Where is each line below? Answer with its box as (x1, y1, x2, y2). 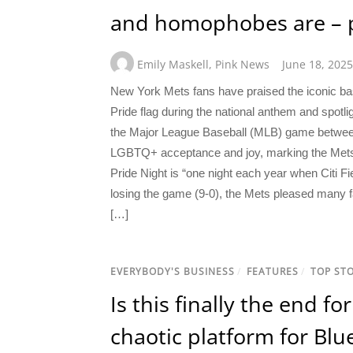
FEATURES (247, 265, 299, 279)
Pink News (215, 57, 269, 72)
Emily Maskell (137, 57, 209, 72)
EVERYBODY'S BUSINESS (110, 265, 235, 279)
